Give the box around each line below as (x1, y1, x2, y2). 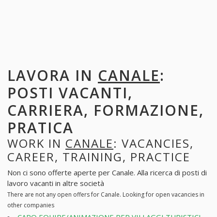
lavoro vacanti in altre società (7, 178, 104, 188)
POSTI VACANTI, (7, 82, 133, 103)
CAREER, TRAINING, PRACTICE (7, 148, 190, 165)
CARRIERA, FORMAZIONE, (7, 100, 204, 120)
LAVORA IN (7, 65, 98, 85)
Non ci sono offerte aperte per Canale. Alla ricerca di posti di (7, 168, 207, 178)
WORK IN (7, 135, 65, 151)
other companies (7, 201, 54, 210)
